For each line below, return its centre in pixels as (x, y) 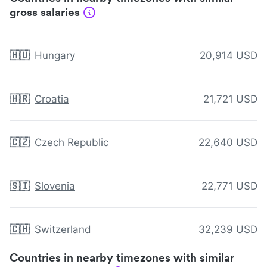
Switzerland (63, 230)
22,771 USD (229, 186)
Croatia (52, 99)
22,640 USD (228, 143)
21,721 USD (230, 99)
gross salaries (45, 13)
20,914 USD (229, 56)
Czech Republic (72, 143)
